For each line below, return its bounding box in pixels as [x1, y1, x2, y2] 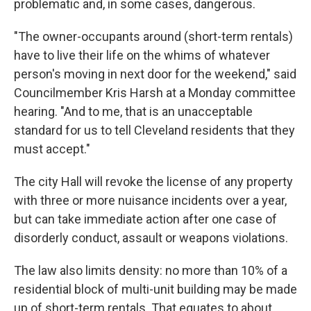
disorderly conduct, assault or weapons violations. [14, 230, 288, 245]
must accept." [14, 142, 90, 156]
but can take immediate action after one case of [14, 212, 277, 226]
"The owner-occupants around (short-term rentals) [14, 29, 293, 44]
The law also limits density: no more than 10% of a [14, 263, 287, 278]
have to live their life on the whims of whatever [14, 48, 270, 62]
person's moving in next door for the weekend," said [14, 67, 296, 81]
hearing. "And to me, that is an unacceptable [14, 104, 253, 119]
